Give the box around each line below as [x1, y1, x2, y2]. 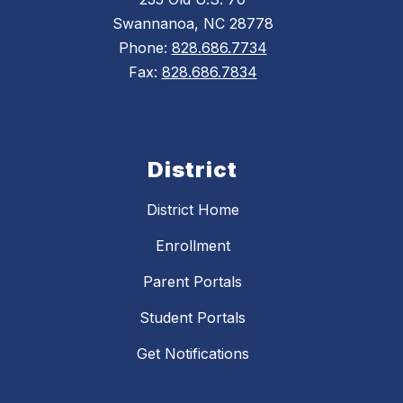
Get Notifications [136, 345, 249, 363]
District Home [146, 201, 239, 219]
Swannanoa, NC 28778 [112, 14, 273, 33]
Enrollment [155, 237, 230, 255]
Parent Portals [143, 273, 242, 291]
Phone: [118, 39, 172, 58]
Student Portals [139, 309, 246, 327]
